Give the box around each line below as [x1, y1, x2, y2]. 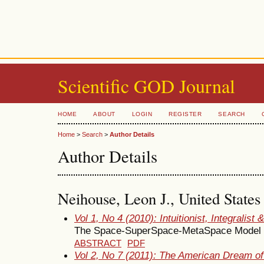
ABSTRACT [74, 238, 121, 248]
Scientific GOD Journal [58, 73, 235, 98]
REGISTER [169, 111, 202, 117]
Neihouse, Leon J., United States [58, 187, 260, 209]
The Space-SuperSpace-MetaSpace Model [74, 224, 261, 236]
